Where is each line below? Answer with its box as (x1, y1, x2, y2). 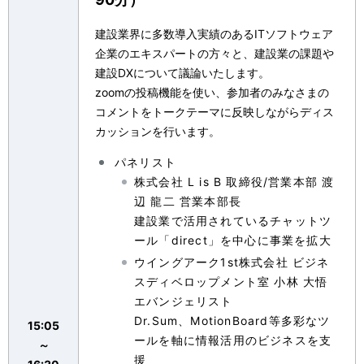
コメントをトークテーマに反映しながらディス (95, 105, 334, 119)
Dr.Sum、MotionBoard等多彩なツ (134, 314, 331, 328)
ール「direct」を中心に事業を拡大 (134, 233, 331, 248)
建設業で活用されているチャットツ (134, 214, 332, 228)
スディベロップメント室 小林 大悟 (134, 275, 328, 289)
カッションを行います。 (95, 124, 220, 139)
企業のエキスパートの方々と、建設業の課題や (95, 46, 334, 61)
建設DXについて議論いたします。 (95, 66, 270, 80)
